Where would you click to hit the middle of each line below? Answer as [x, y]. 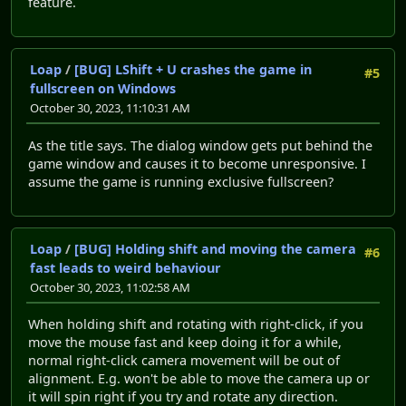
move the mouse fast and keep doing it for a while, [185, 343]
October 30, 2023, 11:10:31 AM [110, 108]
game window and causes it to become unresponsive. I [197, 163]
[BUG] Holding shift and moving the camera [215, 249]
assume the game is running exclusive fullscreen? [181, 181]
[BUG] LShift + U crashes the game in [193, 70]
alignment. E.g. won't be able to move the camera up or [199, 379]
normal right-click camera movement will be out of [184, 361]
